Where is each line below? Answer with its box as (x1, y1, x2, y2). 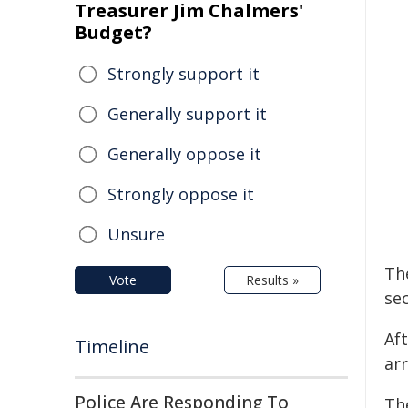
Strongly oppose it (107, 183, 254, 205)
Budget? (75, 20, 152, 45)
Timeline (75, 334, 149, 359)
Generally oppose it (107, 143, 261, 165)
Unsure (107, 223, 165, 245)
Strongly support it (107, 63, 260, 85)
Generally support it (107, 103, 267, 125)
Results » (246, 271, 299, 289)
